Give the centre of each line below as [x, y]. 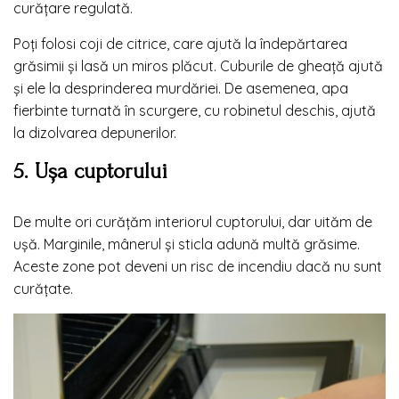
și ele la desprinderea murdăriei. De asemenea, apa [181, 88]
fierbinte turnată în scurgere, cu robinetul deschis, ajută [195, 110]
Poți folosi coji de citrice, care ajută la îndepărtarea [180, 43]
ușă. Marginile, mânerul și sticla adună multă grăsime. [187, 244]
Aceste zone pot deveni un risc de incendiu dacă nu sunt [198, 266]
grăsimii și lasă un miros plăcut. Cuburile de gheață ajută [198, 65]
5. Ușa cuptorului [90, 171]
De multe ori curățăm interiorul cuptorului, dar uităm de [193, 221]
